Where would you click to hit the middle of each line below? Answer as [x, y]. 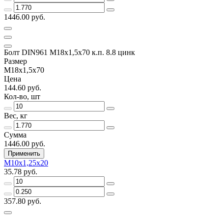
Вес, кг [16, 115]
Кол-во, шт [22, 96]
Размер [15, 61]
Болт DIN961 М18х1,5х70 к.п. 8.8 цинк [69, 52]
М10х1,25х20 [26, 163]
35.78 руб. [21, 171]
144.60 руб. [23, 87]
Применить [24, 153]
